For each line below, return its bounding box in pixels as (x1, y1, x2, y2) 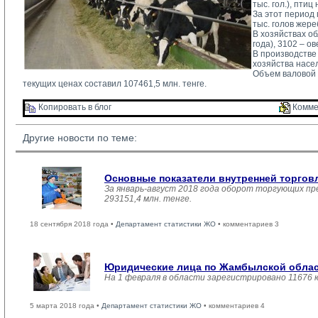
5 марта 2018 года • (30, 302, 102, 309)
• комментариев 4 (202, 302, 265, 309)
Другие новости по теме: (23, 132, 137, 143)
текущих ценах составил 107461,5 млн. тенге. (23, 79, 207, 89)
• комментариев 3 (216, 220, 279, 228)
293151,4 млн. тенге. (104, 194, 192, 204)
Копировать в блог (36, 102, 111, 113)
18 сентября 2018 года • (30, 220, 116, 228)
